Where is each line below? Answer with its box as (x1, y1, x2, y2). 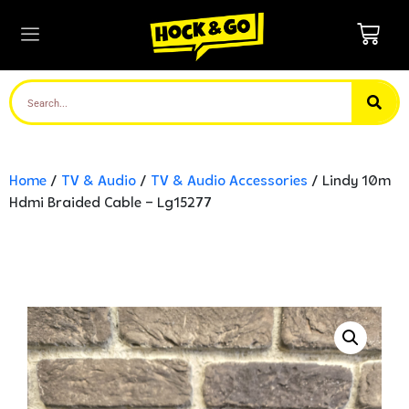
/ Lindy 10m (308, 174, 391, 190)
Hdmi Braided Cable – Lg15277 (9, 196, 212, 212)
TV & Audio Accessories (151, 174, 308, 190)
